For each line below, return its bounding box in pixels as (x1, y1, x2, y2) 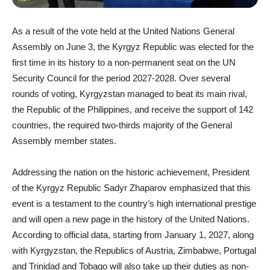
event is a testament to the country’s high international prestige (12, 198, 256, 209)
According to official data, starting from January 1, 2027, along (12, 230, 254, 240)
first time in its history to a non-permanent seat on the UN (12, 57, 236, 68)
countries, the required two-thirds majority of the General (12, 120, 232, 131)
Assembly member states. (12, 136, 116, 146)
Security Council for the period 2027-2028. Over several (12, 73, 230, 84)
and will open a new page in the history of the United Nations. (12, 214, 250, 225)
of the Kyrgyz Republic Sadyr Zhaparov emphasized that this (12, 183, 251, 193)
